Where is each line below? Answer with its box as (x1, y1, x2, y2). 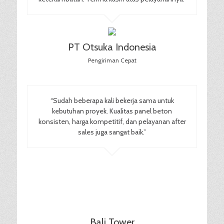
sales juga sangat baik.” (78, 127, 146, 136)
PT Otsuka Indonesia (67, 40, 156, 53)
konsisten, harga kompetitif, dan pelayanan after (38, 116, 186, 126)
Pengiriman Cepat (87, 56, 136, 64)
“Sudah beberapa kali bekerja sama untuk (50, 95, 174, 105)
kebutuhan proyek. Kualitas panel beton (52, 106, 172, 115)
